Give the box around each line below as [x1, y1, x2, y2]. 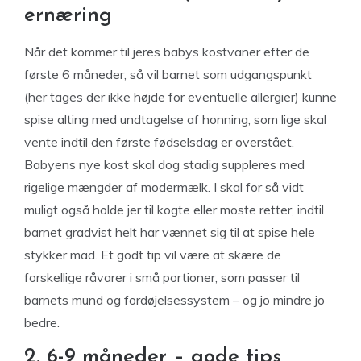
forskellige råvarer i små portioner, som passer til [24, 269, 300, 285]
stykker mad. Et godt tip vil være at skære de [24, 247, 281, 263]
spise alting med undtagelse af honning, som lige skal [24, 111, 326, 127]
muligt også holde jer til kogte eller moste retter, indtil [24, 201, 324, 218]
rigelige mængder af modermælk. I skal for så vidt [24, 179, 304, 195]
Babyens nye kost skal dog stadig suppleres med [24, 156, 305, 172]
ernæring [24, 5, 112, 27]
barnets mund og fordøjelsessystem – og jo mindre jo [24, 292, 325, 308]
